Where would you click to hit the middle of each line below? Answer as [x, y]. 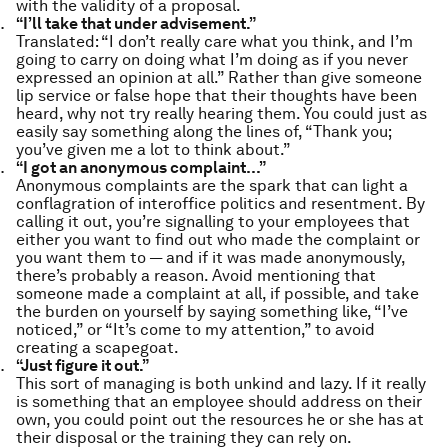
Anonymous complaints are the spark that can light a [212, 185]
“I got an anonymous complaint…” [141, 167]
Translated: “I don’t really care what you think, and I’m [214, 41]
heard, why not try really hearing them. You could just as [221, 113]
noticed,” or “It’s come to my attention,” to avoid [195, 329]
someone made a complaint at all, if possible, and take [217, 293]
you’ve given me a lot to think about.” [153, 149]
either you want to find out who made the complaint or [218, 239]
